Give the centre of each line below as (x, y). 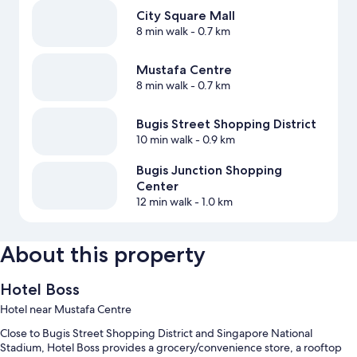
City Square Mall (185, 16)
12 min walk (164, 202)
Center (157, 186)
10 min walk (164, 140)
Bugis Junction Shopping (209, 171)
